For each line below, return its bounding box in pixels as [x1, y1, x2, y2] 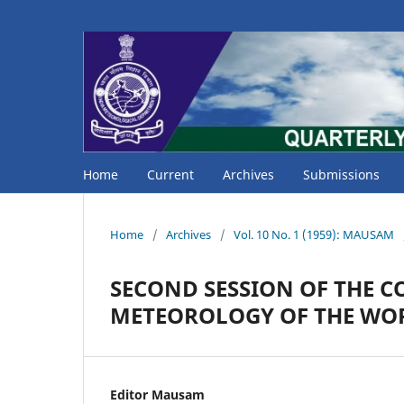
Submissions [303, 165, 380, 183]
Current [147, 165, 194, 183]
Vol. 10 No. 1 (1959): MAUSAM [234, 225, 394, 243]
